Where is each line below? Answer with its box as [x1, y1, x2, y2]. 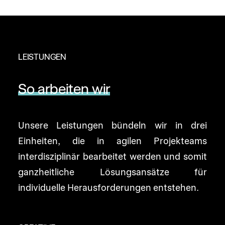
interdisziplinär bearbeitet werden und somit [18, 151, 207, 162]
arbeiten [38, 80, 89, 97]
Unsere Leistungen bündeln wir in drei [18, 120, 207, 131]
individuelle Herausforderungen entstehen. [18, 182, 199, 193]
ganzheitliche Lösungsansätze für [18, 167, 207, 177]
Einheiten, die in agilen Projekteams [18, 136, 207, 146]
